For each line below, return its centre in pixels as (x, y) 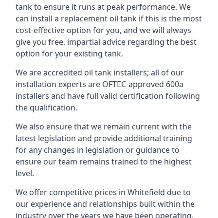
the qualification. (46, 108)
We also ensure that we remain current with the (104, 127)
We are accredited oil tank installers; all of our (100, 73)
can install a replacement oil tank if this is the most (109, 18)
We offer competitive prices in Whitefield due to (103, 192)
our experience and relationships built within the (105, 204)
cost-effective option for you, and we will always (103, 30)
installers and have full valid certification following (108, 96)
